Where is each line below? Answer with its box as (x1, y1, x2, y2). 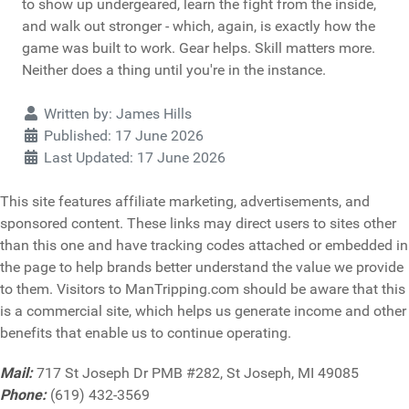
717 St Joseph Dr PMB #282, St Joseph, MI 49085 (33, 364, 359, 383)
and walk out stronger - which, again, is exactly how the (22, 17, 375, 36)
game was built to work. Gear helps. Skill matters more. (22, 39, 375, 58)
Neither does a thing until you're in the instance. (22, 61, 326, 79)
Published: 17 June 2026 (44, 127, 204, 145)
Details (21, 104, 66, 122)
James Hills (116, 105, 192, 123)
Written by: (40, 105, 116, 123)
